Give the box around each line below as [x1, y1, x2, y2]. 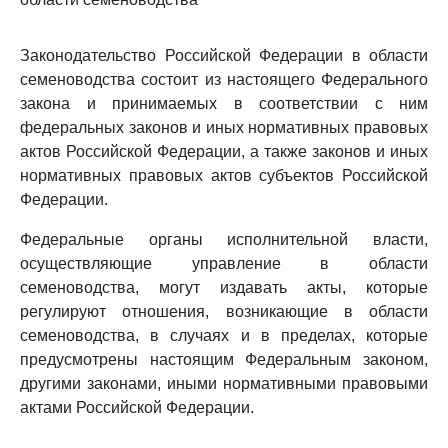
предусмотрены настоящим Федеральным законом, [20, 351, 428, 368]
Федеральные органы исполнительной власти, [20, 231, 428, 248]
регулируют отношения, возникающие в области [20, 303, 428, 320]
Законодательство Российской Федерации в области [20, 47, 428, 64]
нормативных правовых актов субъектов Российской [20, 167, 428, 184]
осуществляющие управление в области [20, 255, 428, 272]
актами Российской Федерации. [20, 399, 254, 416]
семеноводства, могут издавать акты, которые [20, 279, 428, 296]
